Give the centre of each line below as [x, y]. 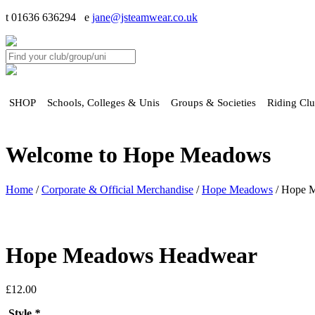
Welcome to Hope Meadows [138, 155]
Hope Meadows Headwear [131, 255]
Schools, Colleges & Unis [103, 103]
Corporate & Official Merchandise [117, 189]
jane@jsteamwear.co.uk [145, 17]
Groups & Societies [213, 103]
